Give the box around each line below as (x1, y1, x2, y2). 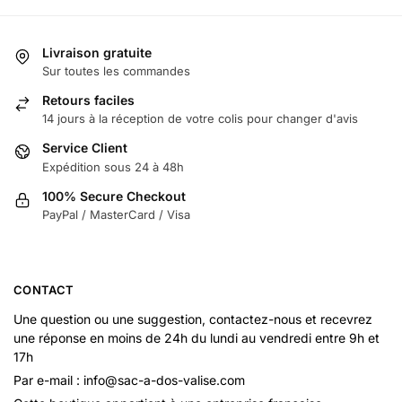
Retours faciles (42, 92, 135, 108)
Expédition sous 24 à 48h (42, 159, 184, 174)
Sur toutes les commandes (42, 63, 190, 78)
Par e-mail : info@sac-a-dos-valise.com (13, 372, 245, 389)
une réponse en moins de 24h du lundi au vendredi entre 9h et (13, 330, 380, 346)
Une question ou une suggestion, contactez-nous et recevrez (13, 311, 372, 328)
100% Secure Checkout (42, 188, 186, 204)
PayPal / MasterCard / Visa (42, 207, 190, 223)
